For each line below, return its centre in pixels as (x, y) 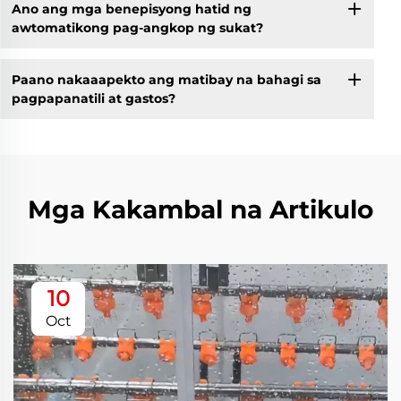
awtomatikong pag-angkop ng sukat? (137, 27)
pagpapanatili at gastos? (93, 98)
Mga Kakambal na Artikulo (200, 210)
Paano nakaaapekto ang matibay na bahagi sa (166, 79)
